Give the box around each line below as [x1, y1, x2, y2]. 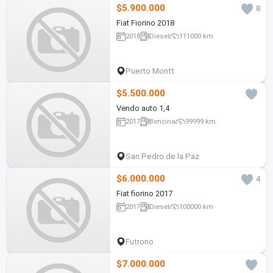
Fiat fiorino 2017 [116, 188, 172, 198]
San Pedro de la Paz [126, 151, 200, 161]
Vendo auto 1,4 [116, 103, 169, 113]
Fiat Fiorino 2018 [116, 18, 174, 27]
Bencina [149, 117, 176, 126]
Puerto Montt [126, 66, 175, 76]
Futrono [126, 236, 154, 246]
